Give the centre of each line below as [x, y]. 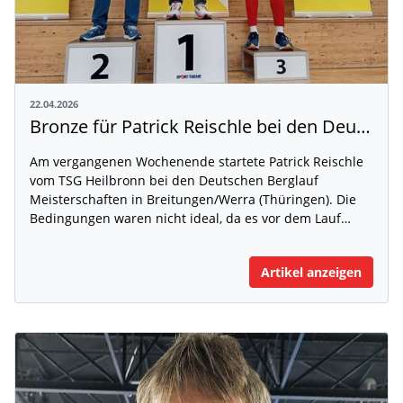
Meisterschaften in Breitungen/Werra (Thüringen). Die [193, 200]
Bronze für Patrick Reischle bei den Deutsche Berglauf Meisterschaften [363, 127]
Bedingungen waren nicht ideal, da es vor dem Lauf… [190, 219]
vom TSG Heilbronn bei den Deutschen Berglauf [174, 181]
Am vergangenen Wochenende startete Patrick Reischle [197, 162]
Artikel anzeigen [311, 273]
